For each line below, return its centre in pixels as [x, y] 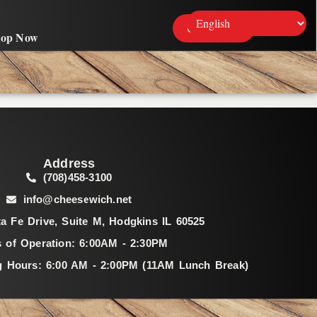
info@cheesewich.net [77, 199]
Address [69, 163]
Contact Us [213, 28]
